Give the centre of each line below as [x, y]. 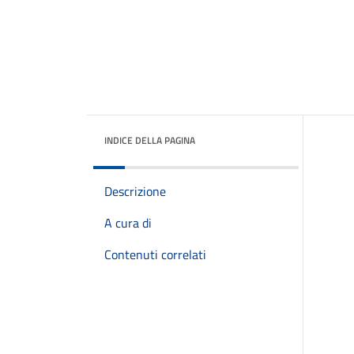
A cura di [128, 223]
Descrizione [135, 191]
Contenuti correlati [155, 254]
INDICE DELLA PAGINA [150, 140]
